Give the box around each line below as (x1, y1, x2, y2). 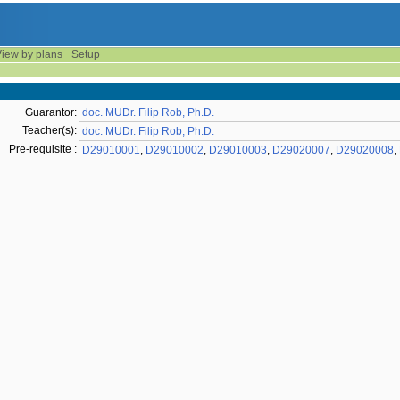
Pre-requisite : (9, 143, 77, 155)
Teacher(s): (22, 124, 77, 137)
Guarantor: (25, 106, 77, 119)
